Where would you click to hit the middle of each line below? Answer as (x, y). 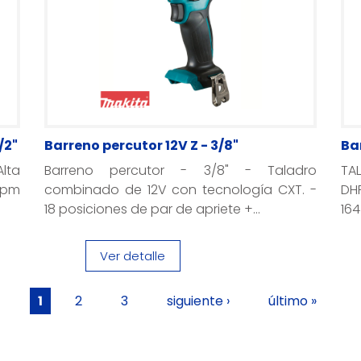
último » (293, 301)
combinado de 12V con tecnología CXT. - (180, 190)
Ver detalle (133, 256)
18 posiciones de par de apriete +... (152, 209)
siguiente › (198, 301)
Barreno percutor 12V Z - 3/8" (141, 145)
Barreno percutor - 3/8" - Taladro (180, 170)
